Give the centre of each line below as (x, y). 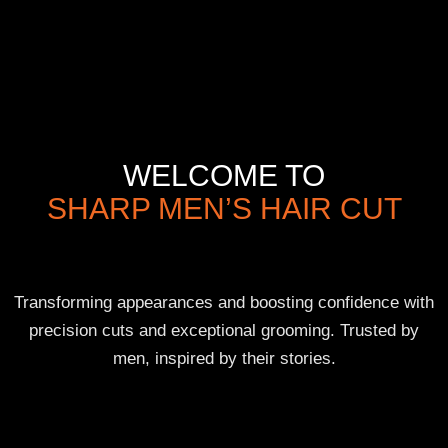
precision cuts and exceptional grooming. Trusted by (224, 330)
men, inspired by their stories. (224, 358)
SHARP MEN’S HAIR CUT (224, 208)
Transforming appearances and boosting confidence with (224, 302)
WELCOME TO (224, 175)
